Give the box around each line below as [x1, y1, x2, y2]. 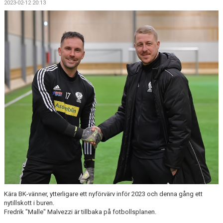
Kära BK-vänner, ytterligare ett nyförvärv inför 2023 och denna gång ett [4, 190, 203, 198]
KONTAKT [6, 2, 34, 10]
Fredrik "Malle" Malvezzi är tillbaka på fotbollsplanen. [4, 208, 158, 216]
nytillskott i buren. [4, 199, 54, 207]
